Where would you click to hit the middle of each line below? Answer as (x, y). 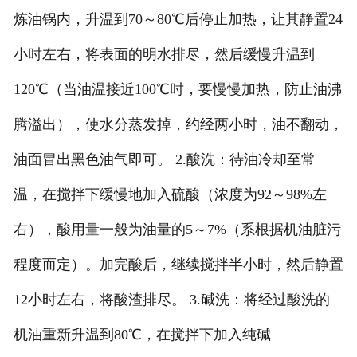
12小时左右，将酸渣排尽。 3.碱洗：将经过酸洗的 (171, 300)
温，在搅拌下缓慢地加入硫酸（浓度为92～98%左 (170, 195)
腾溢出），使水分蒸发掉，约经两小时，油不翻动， (178, 125)
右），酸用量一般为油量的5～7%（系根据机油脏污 (177, 230)
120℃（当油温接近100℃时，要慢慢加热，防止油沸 (177, 90)
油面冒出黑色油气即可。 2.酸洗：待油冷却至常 (164, 160)
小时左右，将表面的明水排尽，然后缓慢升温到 (164, 55)
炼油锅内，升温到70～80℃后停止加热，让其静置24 (178, 20)
